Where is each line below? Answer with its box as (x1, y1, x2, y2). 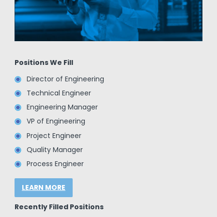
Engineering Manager (26, 102, 98, 112)
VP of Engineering (26, 116, 85, 126)
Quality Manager (26, 144, 83, 155)
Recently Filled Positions (14, 202, 104, 212)
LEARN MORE (21, 183, 65, 193)
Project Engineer (26, 130, 81, 140)
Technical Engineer (26, 88, 91, 98)
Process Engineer (26, 158, 84, 169)
